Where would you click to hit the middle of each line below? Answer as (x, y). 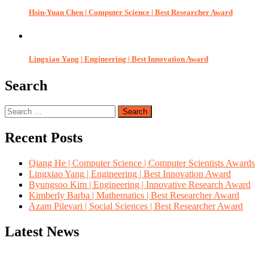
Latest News (42, 232)
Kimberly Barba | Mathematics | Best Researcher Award (134, 196)
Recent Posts (44, 138)
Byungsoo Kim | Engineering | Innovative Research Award (140, 185)
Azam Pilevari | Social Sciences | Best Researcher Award (136, 206)
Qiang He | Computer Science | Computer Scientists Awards (142, 163)
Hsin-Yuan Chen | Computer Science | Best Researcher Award (131, 13)
